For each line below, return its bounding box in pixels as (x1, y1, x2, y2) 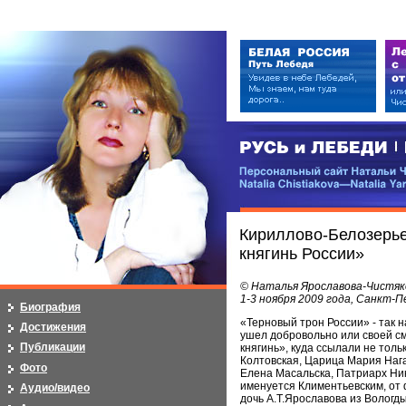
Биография (20, 300, 81, 314)
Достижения (20, 320, 86, 333)
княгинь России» (239, 245, 364, 263)
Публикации (20, 341, 85, 354)
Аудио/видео (20, 382, 90, 395)
